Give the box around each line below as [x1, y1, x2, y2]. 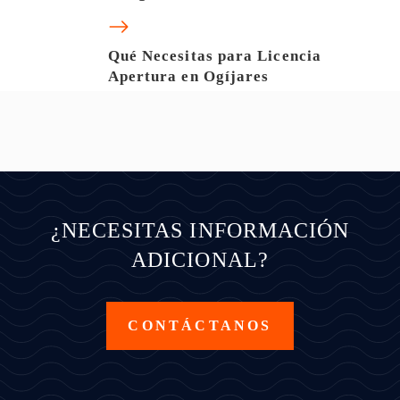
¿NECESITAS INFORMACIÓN [50, 218, 350, 242]
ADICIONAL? [131, 247, 269, 271]
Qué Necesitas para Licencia [107, 46, 321, 64]
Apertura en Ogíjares [107, 67, 270, 85]
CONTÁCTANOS [128, 317, 272, 333]
